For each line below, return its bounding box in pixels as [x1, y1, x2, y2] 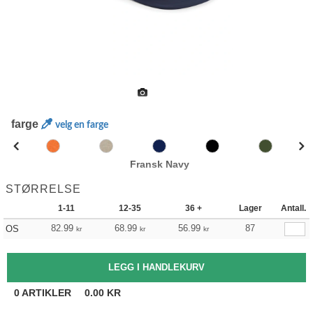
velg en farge [55, 120, 109, 130]
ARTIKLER [20, 287, 74, 298]
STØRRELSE [6, 183, 81, 195]
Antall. [281, 203, 306, 213]
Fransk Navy [129, 159, 189, 170]
